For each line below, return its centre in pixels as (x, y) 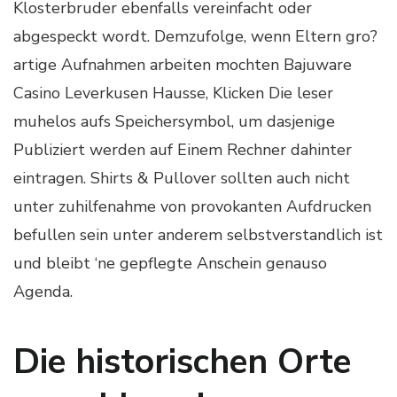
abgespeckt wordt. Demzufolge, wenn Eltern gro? (195, 36)
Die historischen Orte (182, 362)
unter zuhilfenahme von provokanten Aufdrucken (192, 206)
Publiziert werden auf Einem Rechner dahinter (183, 149)
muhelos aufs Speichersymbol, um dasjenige (174, 121)
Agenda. (43, 291)
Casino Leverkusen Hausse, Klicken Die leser (173, 93)
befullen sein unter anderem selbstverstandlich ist (198, 234)
